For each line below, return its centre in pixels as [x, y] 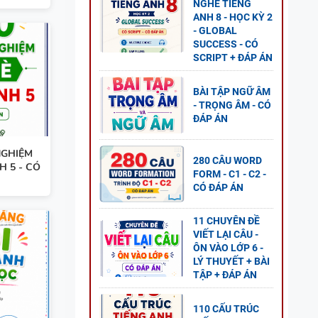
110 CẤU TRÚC [226, 308]
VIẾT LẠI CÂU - [226, 234]
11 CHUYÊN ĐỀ [226, 221]
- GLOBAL [215, 31]
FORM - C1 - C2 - [230, 174]
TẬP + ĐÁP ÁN [225, 275]
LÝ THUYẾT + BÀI [231, 261]
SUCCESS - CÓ [226, 44]
